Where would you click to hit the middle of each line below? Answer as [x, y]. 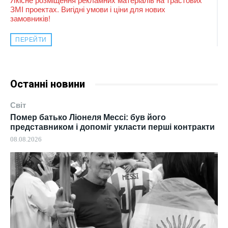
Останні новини [48, 84]
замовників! [30, 18]
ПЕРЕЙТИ [31, 39]
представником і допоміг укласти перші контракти [112, 127]
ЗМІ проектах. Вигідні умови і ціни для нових [88, 9]
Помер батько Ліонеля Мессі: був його [88, 118]
